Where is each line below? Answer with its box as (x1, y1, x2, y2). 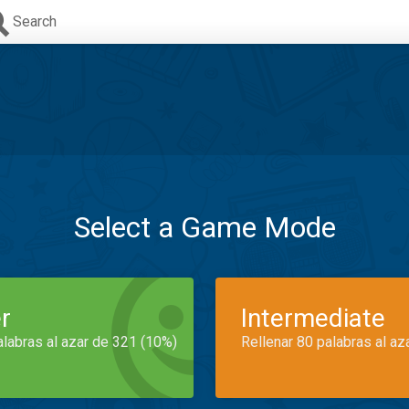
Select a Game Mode (73, 210, 336, 245)
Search (13, 13, 57, 30)
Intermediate (241, 303, 385, 333)
